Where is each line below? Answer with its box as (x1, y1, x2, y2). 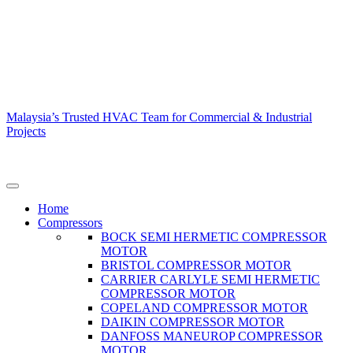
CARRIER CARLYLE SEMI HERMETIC (101, 273, 320, 286)
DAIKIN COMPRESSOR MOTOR (101, 315, 284, 329)
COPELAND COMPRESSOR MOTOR (101, 301, 308, 314)
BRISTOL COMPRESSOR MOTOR (101, 258, 292, 272)
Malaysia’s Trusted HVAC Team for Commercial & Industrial (6, 110, 312, 124)
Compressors (38, 216, 102, 229)
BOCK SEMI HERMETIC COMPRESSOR (101, 230, 327, 243)
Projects (6, 124, 46, 138)
